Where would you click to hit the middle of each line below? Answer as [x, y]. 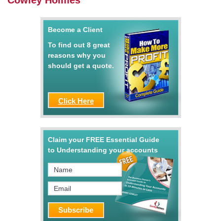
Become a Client [75, 30]
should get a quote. [81, 66]
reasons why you [76, 55]
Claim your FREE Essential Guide [103, 140]
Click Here [76, 101]
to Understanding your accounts [103, 150]
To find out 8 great [79, 45]
